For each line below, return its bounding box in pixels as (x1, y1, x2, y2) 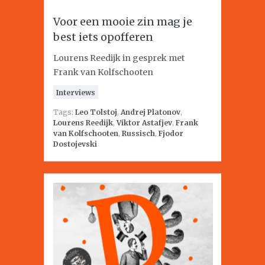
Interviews (56, 88, 95, 97)
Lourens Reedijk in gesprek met (53, 53, 185, 63)
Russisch (122, 129, 155, 138)
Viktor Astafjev (117, 118, 172, 127)
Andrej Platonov (121, 108, 180, 117)
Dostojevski (53, 140, 97, 148)
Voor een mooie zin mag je (53, 15, 192, 28)
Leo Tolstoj (75, 108, 117, 117)
